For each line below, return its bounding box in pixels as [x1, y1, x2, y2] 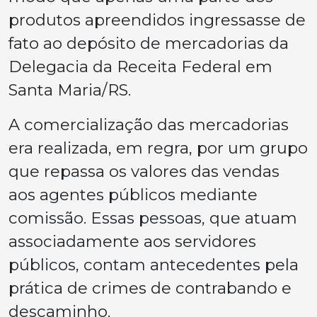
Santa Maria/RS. [8, 79, 131, 100]
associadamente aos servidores [8, 231, 256, 251]
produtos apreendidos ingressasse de [8, 9, 306, 30]
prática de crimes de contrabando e [8, 277, 292, 298]
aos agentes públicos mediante [8, 184, 258, 204]
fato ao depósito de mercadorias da [8, 33, 289, 53]
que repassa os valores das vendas [8, 161, 279, 181]
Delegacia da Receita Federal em [8, 56, 272, 76]
